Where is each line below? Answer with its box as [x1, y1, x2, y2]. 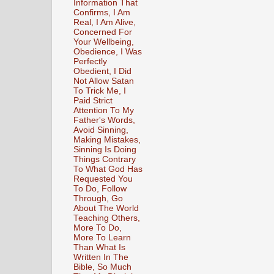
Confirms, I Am [73, 7, 130, 17]
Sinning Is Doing [73, 144, 136, 154]
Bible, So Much [73, 262, 131, 272]
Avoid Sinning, [73, 125, 128, 135]
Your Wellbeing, [73, 37, 134, 46]
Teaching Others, [73, 213, 140, 223]
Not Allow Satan [73, 76, 134, 86]
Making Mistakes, [73, 135, 141, 144]
